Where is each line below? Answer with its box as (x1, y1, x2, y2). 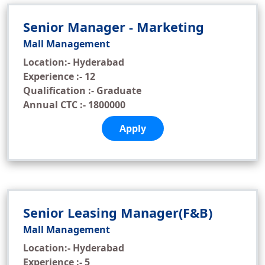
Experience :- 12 (23, 70, 95, 83)
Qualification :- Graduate (23, 84, 141, 97)
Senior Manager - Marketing (23, 18, 204, 35)
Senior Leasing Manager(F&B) (23, 204, 212, 221)
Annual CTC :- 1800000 (23, 98, 125, 111)
